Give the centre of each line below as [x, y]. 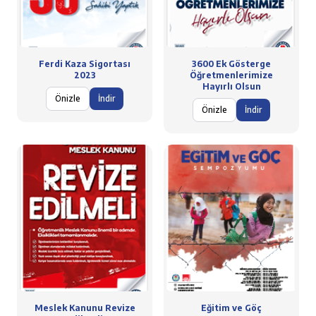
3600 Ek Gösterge [231, 64]
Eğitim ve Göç [231, 308]
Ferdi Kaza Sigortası [85, 64]
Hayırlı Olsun [231, 86]
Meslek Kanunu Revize [85, 308]
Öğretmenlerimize [231, 75]
